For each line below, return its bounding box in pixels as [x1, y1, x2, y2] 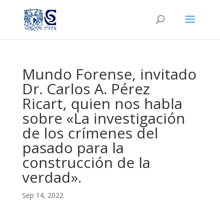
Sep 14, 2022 [22, 191, 63, 200]
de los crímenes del [22, 123, 158, 143]
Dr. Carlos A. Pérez [22, 79, 150, 99]
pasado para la [22, 137, 124, 158]
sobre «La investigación [22, 108, 185, 128]
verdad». [22, 167, 82, 187]
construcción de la [22, 152, 150, 172]
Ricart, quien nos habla [22, 93, 182, 113]
